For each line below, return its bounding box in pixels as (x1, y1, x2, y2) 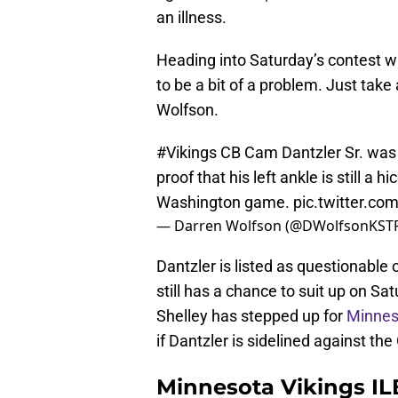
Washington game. (156, 193, 293, 212)
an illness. (156, 8, 227, 28)
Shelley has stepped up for (156, 306, 346, 326)
